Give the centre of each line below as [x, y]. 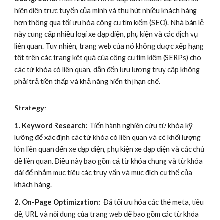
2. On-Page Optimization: [57, 202]
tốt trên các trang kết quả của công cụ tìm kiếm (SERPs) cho [108, 58]
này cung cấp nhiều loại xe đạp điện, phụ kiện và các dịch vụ [106, 34]
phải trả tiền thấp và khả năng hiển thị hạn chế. [87, 81]
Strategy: [30, 108]
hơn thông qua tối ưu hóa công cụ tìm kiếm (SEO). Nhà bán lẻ [109, 22]
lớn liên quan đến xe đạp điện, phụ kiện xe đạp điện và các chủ [110, 149]
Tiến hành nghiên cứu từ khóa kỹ [141, 125]
